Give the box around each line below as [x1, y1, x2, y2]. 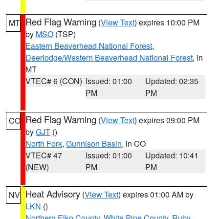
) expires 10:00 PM [134, 17, 199, 28]
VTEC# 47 [25, 150, 62, 161]
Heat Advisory [25, 187, 80, 200]
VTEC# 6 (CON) [25, 75, 82, 87]
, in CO [122, 138, 146, 149]
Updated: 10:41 [145, 150, 199, 161]
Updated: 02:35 [145, 75, 199, 87]
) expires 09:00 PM [134, 114, 199, 126]
